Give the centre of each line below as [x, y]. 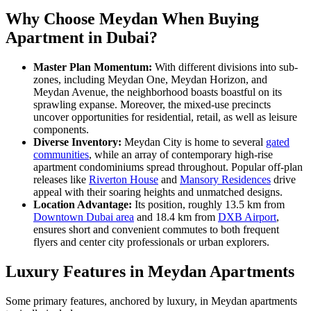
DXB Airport [247, 217]
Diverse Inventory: [77, 142]
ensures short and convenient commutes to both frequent [156, 230]
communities [61, 155]
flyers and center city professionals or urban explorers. [151, 242]
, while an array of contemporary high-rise [181, 155]
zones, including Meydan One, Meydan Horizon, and [150, 80]
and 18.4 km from [176, 217]
